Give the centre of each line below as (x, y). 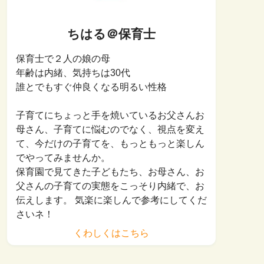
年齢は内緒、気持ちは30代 (73, 72)
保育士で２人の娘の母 (63, 58)
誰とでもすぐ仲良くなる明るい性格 (91, 87)
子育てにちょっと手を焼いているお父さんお (110, 115)
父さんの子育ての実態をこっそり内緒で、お (110, 186)
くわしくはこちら (111, 233)
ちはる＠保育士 (111, 34)
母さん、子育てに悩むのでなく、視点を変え (110, 129)
